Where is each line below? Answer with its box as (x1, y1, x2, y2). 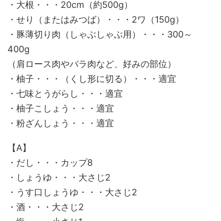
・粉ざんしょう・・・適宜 (7, 118, 114, 128)
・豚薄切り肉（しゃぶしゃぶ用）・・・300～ (7, 29, 192, 39)
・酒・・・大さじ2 (7, 202, 84, 212)
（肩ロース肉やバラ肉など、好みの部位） (7, 59, 176, 69)
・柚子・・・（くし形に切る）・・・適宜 (7, 74, 176, 84)
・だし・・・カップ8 (7, 157, 93, 168)
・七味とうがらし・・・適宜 (7, 88, 123, 99)
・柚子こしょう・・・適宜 (7, 103, 114, 113)
